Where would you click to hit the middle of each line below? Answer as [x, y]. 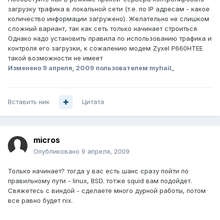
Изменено [25, 68]
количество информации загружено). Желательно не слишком [109, 19]
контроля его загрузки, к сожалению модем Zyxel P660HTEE [105, 48]
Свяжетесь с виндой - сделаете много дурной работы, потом [107, 191]
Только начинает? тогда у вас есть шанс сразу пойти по [98, 171]
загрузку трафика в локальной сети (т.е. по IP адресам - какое [109, 9]
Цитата [93, 102]
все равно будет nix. [40, 201]
